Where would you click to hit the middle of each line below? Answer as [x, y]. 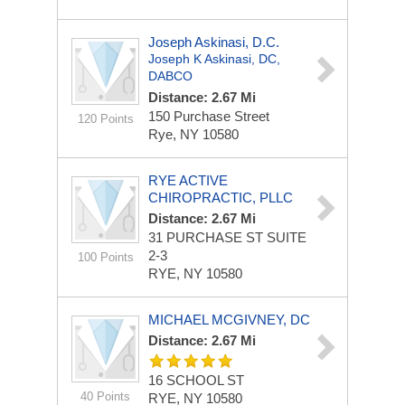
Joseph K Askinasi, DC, [214, 59]
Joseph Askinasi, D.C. [214, 42]
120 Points [105, 119]
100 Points [105, 257]
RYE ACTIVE [188, 180]
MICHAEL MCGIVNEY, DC [229, 320]
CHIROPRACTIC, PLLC [221, 198]
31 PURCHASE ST [207, 237]
